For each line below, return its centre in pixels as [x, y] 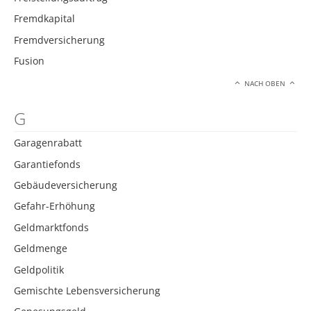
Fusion [29, 61]
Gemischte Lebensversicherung [87, 290]
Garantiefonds [47, 164]
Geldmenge [41, 249]
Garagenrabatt [48, 143]
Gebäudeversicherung [66, 185]
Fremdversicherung [59, 40]
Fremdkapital [44, 19]
